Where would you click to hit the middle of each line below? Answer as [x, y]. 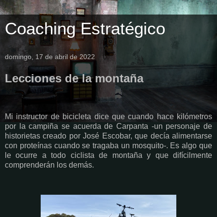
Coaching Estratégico [85, 29]
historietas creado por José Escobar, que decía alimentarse [108, 136]
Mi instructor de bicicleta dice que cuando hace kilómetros [108, 116]
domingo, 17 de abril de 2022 [50, 57]
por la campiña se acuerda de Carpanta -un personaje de [108, 126]
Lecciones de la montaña [74, 78]
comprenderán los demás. [50, 165]
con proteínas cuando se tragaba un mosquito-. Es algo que [108, 145]
